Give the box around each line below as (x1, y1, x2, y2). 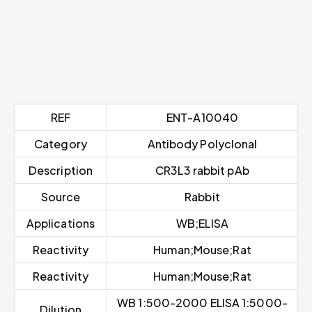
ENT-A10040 (166, 110, 238, 125)
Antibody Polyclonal (147, 136, 258, 152)
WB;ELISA (176, 216, 228, 231)
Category (34, 136, 87, 152)
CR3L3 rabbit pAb (155, 163, 249, 178)
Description (28, 163, 93, 178)
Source (40, 189, 81, 205)
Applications (26, 216, 95, 231)
